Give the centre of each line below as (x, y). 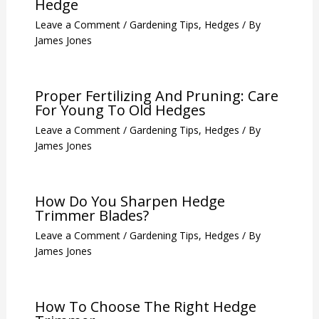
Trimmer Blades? (91, 215)
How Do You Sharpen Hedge (130, 201)
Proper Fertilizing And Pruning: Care (156, 95)
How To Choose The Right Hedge (145, 306)
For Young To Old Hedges (120, 110)
